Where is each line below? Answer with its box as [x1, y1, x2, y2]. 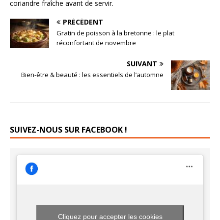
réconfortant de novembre [56, 38, 136, 48]
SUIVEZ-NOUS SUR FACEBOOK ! [10, 124, 127, 136]
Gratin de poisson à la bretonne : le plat [56, 28, 174, 38]
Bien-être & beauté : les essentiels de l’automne [21, 70, 164, 80]
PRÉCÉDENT [63, 17, 103, 27]
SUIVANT [127, 59, 157, 69]
